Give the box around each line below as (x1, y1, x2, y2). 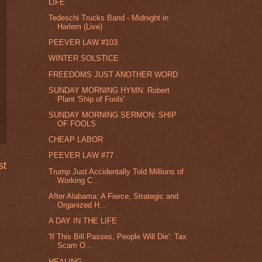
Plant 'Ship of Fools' (57, 94, 125, 104)
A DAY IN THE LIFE (49, 216, 118, 226)
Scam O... (57, 241, 93, 250)
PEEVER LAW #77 (49, 151, 114, 160)
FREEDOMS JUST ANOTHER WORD (49, 70, 178, 79)
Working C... (57, 175, 100, 185)
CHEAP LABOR (49, 135, 104, 144)
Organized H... (57, 200, 107, 209)
